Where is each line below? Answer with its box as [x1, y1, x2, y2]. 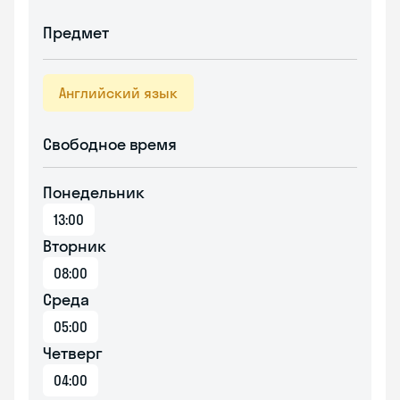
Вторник [43, 236, 106, 256]
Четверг [43, 343, 103, 363]
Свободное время [43, 134, 178, 154]
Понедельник [43, 182, 145, 203]
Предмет [43, 22, 109, 43]
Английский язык [59, 84, 178, 102]
